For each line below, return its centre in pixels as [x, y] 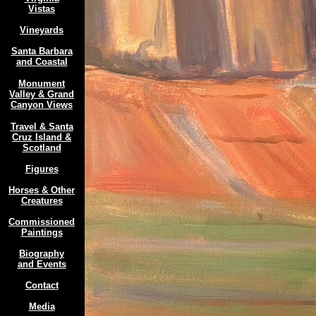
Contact [42, 285]
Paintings [42, 232]
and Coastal [42, 62]
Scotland [42, 148]
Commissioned [42, 222]
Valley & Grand [42, 94]
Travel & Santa [42, 127]
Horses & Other [42, 190]
